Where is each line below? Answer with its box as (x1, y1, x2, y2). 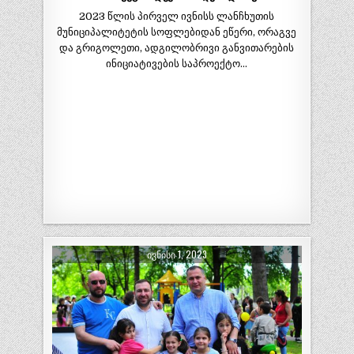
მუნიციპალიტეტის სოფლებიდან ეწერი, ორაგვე (57, 26, 297, 39)
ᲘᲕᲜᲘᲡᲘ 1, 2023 (146, 247, 207, 261)
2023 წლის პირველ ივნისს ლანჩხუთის (79, 10, 275, 23)
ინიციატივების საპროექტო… (106, 58, 248, 70)
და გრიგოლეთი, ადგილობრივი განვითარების (59, 42, 295, 55)
